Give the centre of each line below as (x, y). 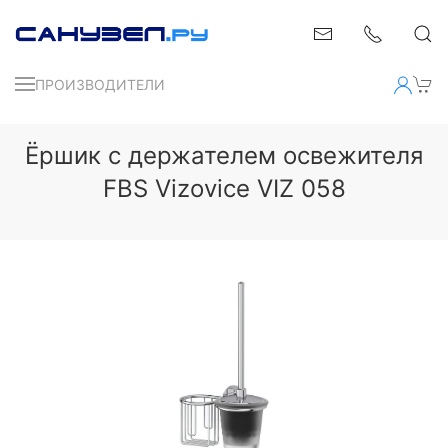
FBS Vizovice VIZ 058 (224, 188)
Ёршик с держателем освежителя (224, 155)
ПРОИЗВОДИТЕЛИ (100, 84)
